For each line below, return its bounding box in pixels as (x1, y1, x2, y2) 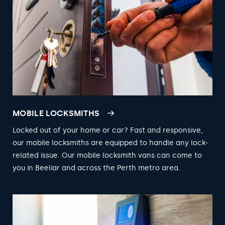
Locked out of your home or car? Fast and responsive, (13, 126, 203, 135)
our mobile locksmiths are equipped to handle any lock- (13, 138, 208, 147)
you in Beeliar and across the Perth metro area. (13, 163, 180, 172)
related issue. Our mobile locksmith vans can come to (13, 151, 202, 160)
